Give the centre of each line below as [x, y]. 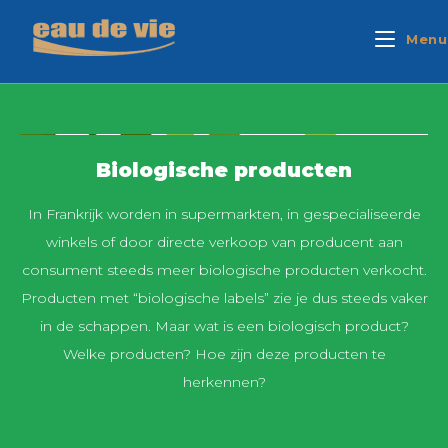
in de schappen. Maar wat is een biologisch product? [224, 326]
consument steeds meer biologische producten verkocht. [224, 270]
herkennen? [224, 382]
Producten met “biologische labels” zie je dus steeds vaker [224, 298]
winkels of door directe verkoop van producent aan [224, 242]
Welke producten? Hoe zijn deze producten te [224, 354]
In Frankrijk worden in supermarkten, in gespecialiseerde [224, 214]
